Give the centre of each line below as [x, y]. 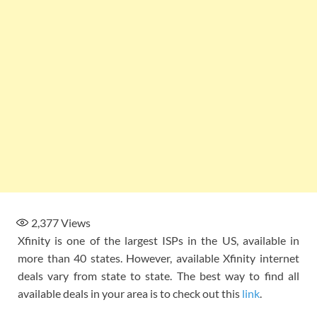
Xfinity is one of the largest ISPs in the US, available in [158, 240]
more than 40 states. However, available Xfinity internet [158, 258]
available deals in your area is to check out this [130, 293]
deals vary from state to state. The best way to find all [158, 275]
